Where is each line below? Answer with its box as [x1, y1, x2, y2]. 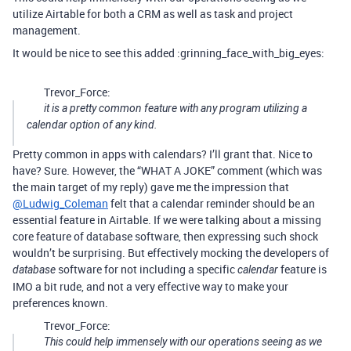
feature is [278, 262, 327, 277]
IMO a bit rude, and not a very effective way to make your [13, 279, 288, 294]
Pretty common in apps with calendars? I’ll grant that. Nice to [13, 147, 313, 161]
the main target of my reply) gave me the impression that [13, 179, 289, 194]
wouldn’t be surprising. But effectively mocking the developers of [13, 245, 329, 260]
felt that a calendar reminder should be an [108, 196, 315, 211]
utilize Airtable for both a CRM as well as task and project [13, 6, 293, 21]
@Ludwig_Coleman [13, 196, 108, 211]
